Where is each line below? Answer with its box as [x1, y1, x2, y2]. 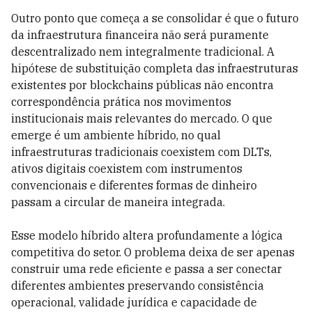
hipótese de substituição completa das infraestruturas [11, 61, 298, 75]
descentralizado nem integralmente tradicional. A [11, 45, 274, 58]
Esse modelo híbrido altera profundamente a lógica [11, 228, 283, 242]
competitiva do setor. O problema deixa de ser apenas [11, 245, 295, 259]
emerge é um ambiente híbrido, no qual [11, 128, 221, 142]
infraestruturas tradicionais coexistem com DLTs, [11, 145, 272, 159]
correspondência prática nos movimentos [11, 95, 231, 109]
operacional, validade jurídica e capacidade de [11, 295, 257, 309]
